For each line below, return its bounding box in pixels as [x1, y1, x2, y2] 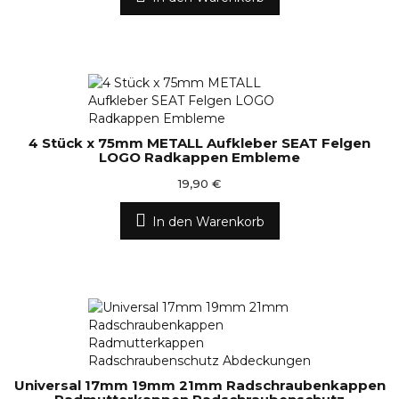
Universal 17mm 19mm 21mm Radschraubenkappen [13, 377, 386, 394]
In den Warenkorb [151, 214, 265, 230]
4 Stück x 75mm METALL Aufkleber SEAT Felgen [28, 134, 370, 151]
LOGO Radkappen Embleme [99, 149, 300, 166]
